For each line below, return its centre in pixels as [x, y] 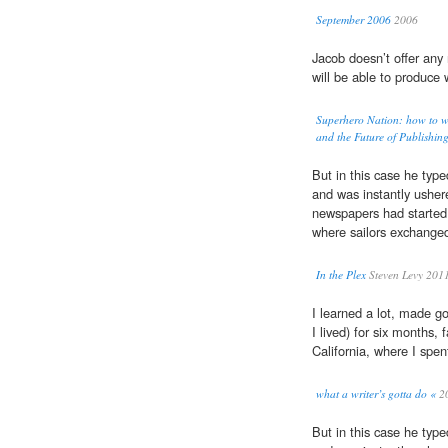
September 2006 [353, 20]
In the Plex [341, 275]
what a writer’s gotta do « [376, 394]
